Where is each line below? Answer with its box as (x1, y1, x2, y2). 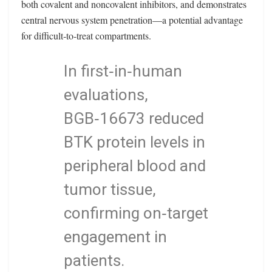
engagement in (64, 228, 167, 246)
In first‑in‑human (64, 62, 182, 81)
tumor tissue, (64, 180, 156, 199)
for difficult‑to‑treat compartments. (21, 29, 151, 42)
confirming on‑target (64, 204, 208, 223)
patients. (64, 251, 124, 270)
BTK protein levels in (64, 133, 205, 152)
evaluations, (64, 86, 148, 104)
